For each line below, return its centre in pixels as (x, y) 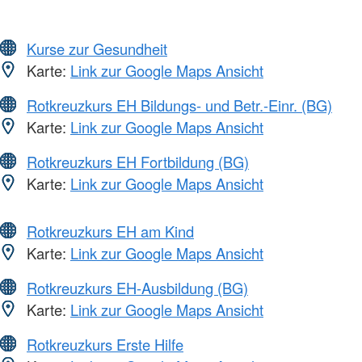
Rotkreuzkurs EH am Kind (110, 231)
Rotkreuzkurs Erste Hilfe (105, 344)
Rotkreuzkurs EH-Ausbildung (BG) (137, 287)
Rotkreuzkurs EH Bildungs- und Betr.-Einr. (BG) (179, 105)
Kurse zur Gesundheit (97, 48)
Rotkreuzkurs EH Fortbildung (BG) (138, 161)
